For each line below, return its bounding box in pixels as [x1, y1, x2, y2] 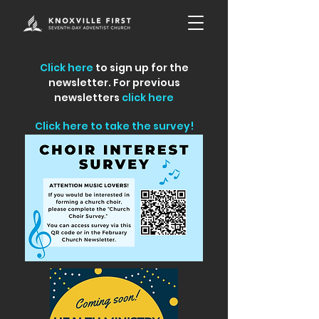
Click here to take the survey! [34, 119, 194, 133]
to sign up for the [93, 61, 189, 75]
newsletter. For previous [48, 75, 180, 90]
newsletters [54, 90, 122, 105]
